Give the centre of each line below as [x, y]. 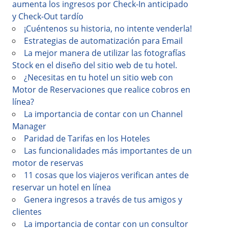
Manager [29, 126]
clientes [27, 212]
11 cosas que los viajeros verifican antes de [106, 175]
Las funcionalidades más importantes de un [108, 151]
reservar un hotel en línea [62, 187]
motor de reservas [48, 163]
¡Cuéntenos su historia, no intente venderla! [108, 28]
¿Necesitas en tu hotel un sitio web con [98, 77]
